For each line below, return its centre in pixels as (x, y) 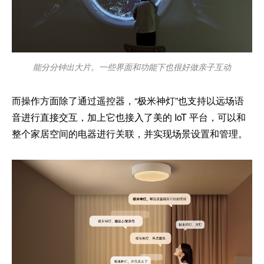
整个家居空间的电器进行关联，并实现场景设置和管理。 (130, 134)
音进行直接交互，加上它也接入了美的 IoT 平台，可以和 (129, 117)
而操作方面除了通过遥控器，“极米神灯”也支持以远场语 (128, 101)
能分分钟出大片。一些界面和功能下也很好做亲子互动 (132, 67)
